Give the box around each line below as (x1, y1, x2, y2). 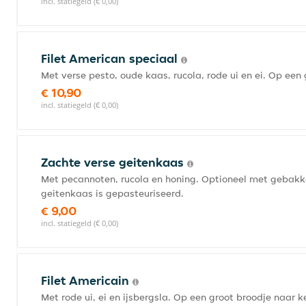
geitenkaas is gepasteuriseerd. (41, 187, 184, 199)
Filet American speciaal (41, 51, 181, 66)
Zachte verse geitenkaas (41, 154, 187, 170)
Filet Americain (41, 273, 133, 288)
